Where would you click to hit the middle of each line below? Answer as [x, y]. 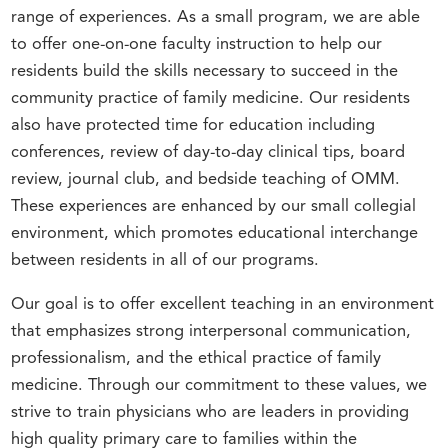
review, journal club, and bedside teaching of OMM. [206, 180]
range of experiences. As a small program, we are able [216, 18]
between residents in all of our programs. [165, 261]
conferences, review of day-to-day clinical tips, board [208, 153]
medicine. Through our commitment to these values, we [219, 385]
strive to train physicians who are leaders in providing [210, 412]
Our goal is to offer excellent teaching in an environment [223, 304]
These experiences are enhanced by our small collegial [214, 207]
